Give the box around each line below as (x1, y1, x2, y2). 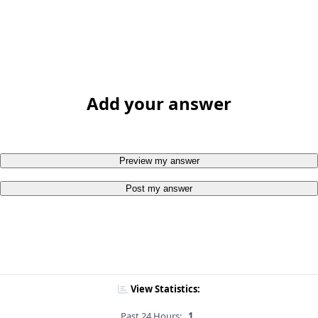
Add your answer (87, 92, 231, 116)
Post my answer (126, 183, 192, 194)
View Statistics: (131, 283, 200, 296)
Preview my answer (119, 155, 199, 167)
